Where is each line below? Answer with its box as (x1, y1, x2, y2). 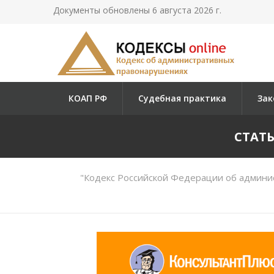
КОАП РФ (68, 92, 107, 104)
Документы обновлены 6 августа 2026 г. (53, 4, 221, 16)
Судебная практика (138, 92, 226, 104)
